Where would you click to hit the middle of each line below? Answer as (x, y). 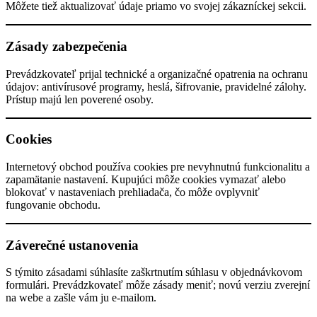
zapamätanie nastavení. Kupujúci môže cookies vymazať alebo (146, 179)
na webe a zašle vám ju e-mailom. (81, 298)
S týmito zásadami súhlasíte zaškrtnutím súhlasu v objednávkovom (154, 272)
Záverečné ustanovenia (72, 245)
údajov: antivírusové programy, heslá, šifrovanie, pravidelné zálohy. (156, 86)
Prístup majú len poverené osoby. (80, 99)
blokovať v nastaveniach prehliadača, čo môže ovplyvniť (133, 192)
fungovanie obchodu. (53, 204)
